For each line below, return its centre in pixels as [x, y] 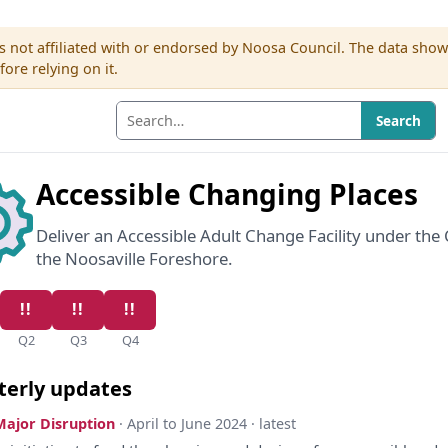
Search [398, 121]
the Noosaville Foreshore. [134, 258]
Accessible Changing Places [227, 193]
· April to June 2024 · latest [208, 423]
